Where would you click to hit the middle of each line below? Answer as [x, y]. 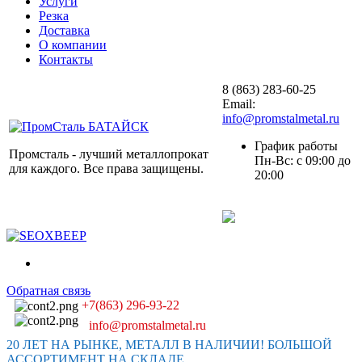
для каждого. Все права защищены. [106, 168]
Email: [239, 103]
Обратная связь [48, 290]
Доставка [64, 30]
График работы [296, 145]
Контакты [66, 59]
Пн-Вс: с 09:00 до [303, 160]
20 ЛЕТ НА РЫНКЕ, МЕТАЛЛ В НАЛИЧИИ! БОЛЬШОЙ [169, 344]
